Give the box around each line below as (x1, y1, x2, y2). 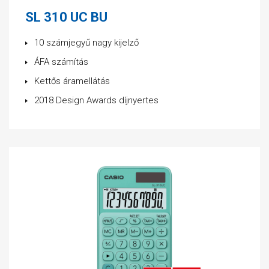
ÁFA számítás (34, 56, 88, 67)
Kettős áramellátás (34, 76, 110, 86)
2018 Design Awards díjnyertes (34, 95, 159, 106)
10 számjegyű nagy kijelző (34, 37, 139, 48)
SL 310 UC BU (25, 10, 107, 25)
